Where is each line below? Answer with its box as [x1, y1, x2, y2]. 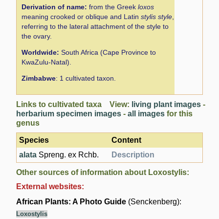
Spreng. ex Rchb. [37, 150, 99, 159]
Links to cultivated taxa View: [16, 100, 132, 109]
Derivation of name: [22, 2, 88, 11]
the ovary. [22, 32, 52, 40]
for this [165, 109, 193, 118]
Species [19, 135, 49, 144]
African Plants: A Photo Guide [16, 197, 127, 206]
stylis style [141, 12, 173, 21]
